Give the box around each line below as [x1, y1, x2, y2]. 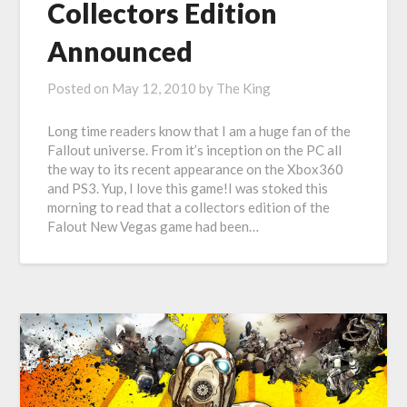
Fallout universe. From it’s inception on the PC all [47, 142, 342, 159]
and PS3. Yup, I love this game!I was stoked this [47, 180, 329, 197]
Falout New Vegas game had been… [47, 218, 260, 235]
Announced [47, 35, 194, 68]
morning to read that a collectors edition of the [47, 199, 331, 216]
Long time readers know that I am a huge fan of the [47, 123, 352, 140]
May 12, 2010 [112, 80, 197, 97]
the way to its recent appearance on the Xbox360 [47, 161, 344, 178]
